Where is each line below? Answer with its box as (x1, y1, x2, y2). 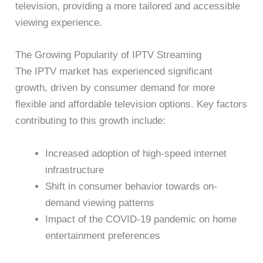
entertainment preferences (45, 230, 161, 241)
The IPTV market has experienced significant (15, 66, 213, 77)
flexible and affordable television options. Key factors (15, 99, 248, 110)
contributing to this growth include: (15, 115, 166, 127)
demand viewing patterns (45, 197, 155, 208)
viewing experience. (15, 17, 103, 29)
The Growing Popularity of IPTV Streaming (15, 49, 202, 61)
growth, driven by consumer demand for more (15, 82, 215, 94)
